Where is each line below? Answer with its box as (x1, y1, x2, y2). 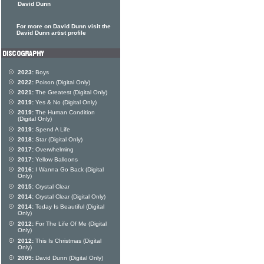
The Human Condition (34, 109, 95, 115)
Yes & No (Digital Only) (34, 99, 97, 105)
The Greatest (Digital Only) (34, 89, 107, 95)
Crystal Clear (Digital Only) (34, 193, 105, 200)
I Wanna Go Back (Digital (34, 166, 104, 173)
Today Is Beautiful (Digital (34, 203, 104, 210)
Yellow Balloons (34, 156, 78, 163)
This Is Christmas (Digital (34, 237, 101, 244)
